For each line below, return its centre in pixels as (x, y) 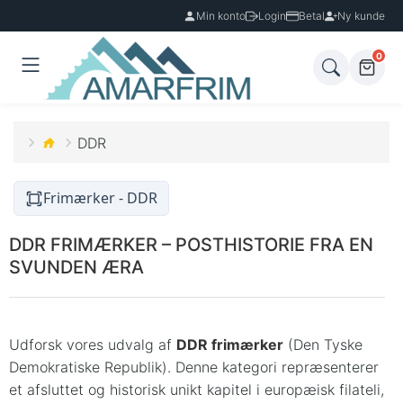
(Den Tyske (323, 345)
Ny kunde (361, 16)
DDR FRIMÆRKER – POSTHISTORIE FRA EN (191, 245)
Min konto (221, 16)
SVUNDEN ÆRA (76, 268)
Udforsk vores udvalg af (93, 345)
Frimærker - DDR (100, 198)
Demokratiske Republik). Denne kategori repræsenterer (194, 367)
